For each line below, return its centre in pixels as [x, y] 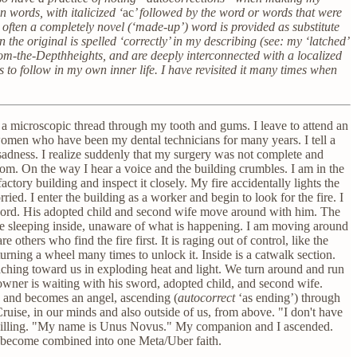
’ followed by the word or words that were [238, 12]
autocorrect [206, 297]
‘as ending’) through [288, 297]
